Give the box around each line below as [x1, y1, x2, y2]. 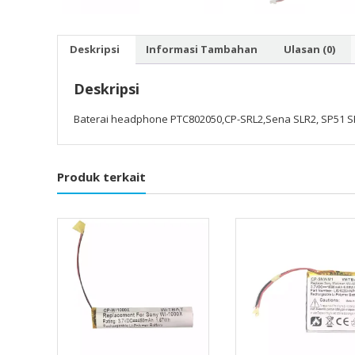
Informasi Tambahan [146, 42, 258, 56]
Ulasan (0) [284, 42, 335, 56]
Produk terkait [57, 168, 146, 185]
